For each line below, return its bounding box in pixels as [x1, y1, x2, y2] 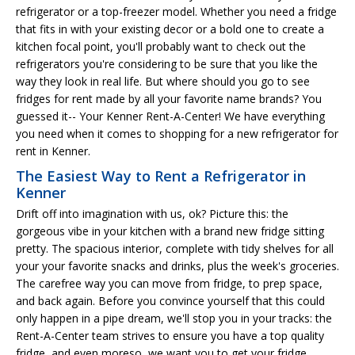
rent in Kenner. [16, 143, 90, 158]
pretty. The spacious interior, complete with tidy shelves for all [16, 240, 334, 256]
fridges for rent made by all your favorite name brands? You [16, 90, 322, 106]
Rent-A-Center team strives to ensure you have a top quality [16, 327, 324, 343]
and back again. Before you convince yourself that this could [16, 292, 325, 308]
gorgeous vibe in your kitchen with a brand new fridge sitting [16, 223, 324, 239]
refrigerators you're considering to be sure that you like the [16, 55, 318, 71]
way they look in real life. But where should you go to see [16, 73, 310, 89]
